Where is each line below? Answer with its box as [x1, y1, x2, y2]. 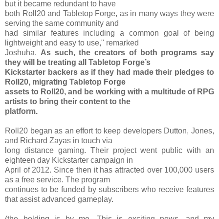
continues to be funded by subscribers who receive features [5, 185, 214, 194]
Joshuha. [5, 48, 41, 57]
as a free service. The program [5, 175, 110, 184]
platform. [5, 107, 38, 115]
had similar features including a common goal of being [5, 28, 214, 37]
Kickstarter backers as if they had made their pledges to [5, 67, 214, 76]
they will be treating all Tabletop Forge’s [5, 58, 151, 66]
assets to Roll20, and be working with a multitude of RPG [5, 87, 214, 96]
